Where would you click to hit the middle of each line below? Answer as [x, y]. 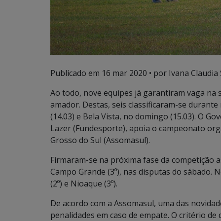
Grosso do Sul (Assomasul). [100, 140]
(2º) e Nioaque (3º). [84, 184]
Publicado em [76, 73]
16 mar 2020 [124, 73]
